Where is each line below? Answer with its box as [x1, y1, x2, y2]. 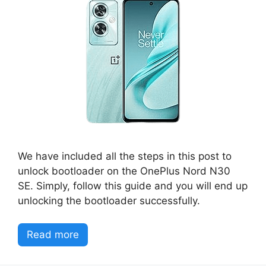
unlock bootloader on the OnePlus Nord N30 [18, 164, 230, 177]
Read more [27, 229, 79, 240]
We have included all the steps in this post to [18, 150, 232, 162]
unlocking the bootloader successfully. [18, 194, 200, 207]
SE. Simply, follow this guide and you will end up [18, 179, 248, 192]
